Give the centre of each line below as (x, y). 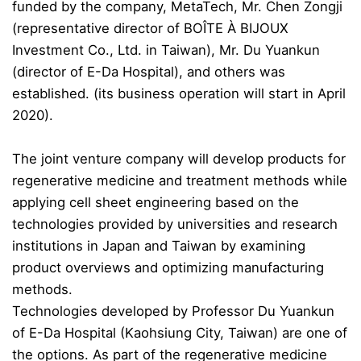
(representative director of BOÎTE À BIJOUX (150, 28)
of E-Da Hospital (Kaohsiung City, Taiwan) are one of (180, 332)
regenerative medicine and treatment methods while (180, 180)
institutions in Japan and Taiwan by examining (159, 245)
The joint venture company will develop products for (179, 158)
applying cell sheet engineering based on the (156, 202)
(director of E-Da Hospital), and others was (149, 71)
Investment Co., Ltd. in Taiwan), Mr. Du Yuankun (166, 50)
